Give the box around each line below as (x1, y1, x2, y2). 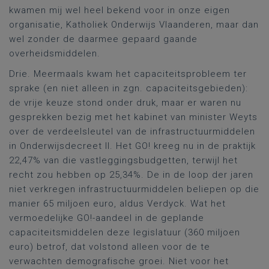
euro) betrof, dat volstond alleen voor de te (9, 241, 210, 252)
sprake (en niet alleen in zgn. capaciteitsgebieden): (9, 83, 248, 94)
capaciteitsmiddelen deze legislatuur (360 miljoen (9, 227, 240, 238)
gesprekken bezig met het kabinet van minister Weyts (9, 112, 258, 122)
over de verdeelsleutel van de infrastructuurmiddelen (9, 126, 255, 137)
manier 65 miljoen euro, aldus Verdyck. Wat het (9, 198, 226, 209)
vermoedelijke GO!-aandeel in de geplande (9, 213, 204, 223)
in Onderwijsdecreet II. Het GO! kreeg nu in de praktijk (9, 141, 256, 151)
